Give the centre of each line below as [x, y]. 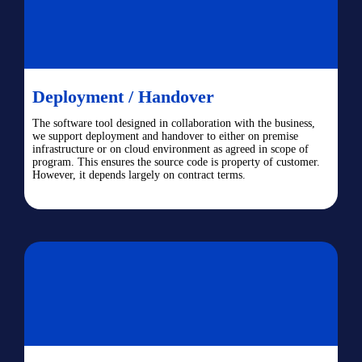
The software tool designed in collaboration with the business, [174, 123]
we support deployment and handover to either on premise [165, 136]
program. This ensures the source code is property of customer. [176, 162]
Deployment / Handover [123, 97]
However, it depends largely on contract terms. [139, 175]
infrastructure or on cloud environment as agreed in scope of [170, 149]
